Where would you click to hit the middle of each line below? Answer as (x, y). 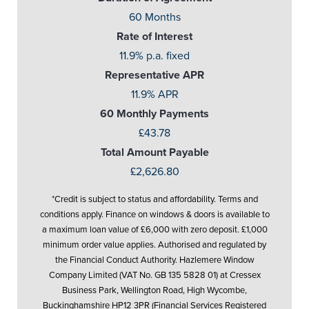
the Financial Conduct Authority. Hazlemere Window (154, 260)
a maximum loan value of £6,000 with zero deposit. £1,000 (154, 230)
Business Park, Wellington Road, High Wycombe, (154, 291)
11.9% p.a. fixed (154, 56)
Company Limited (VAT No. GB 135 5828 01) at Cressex (154, 276)
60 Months (154, 18)
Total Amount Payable (154, 153)
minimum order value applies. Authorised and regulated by (154, 245)
